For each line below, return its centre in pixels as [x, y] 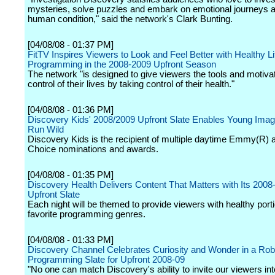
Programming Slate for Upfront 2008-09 [106, 260]
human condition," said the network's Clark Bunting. [130, 19]
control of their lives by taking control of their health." [131, 84]
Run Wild [46, 130]
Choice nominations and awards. [93, 149]
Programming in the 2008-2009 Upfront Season [122, 64]
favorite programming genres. [87, 214]
